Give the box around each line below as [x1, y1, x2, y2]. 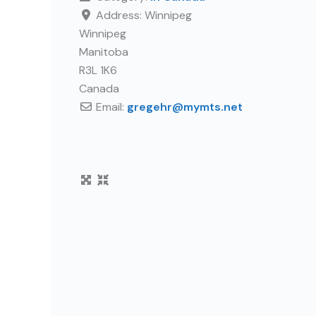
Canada [79, 81, 119, 96]
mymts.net [183, 99, 243, 114]
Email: [96, 99, 127, 114]
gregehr [127, 99, 172, 114]
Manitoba [79, 44, 128, 59]
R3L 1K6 [79, 63, 117, 78]
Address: [96, 8, 145, 23]
